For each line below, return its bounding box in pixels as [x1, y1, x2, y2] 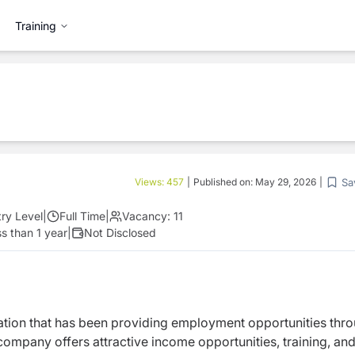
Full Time [59, 209, 105, 223]
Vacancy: [122, 209, 170, 223]
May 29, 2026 [255, 176, 316, 188]
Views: [135, 176, 166, 188]
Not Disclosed [84, 226, 156, 239]
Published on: [193, 176, 255, 188]
